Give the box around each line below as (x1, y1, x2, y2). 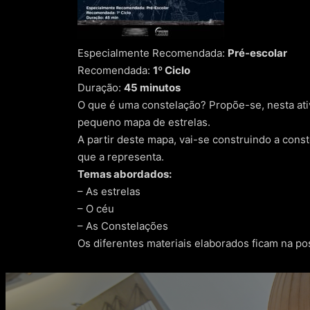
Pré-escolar (228, 46, 287, 60)
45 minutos (124, 81, 181, 95)
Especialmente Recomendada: (77, 46, 228, 60)
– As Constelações (77, 219, 168, 233)
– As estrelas (77, 185, 140, 199)
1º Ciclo (153, 64, 190, 77)
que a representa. (77, 150, 164, 164)
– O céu (77, 202, 114, 216)
